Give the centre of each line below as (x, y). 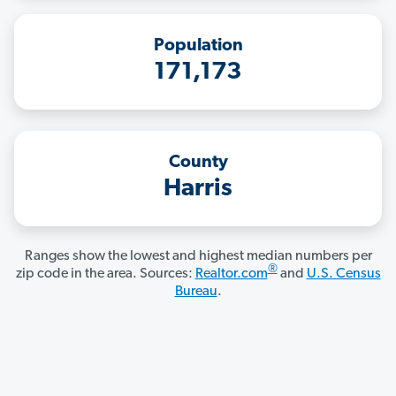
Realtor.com (231, 274)
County (198, 163)
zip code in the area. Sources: (105, 274)
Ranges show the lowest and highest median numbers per (198, 257)
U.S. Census (343, 274)
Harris (198, 190)
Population (198, 46)
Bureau (196, 292)
